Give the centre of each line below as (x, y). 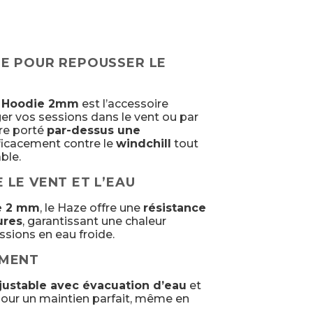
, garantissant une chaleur (94, 221)
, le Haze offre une (91, 208)
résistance (174, 208)
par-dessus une (93, 130)
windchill (143, 143)
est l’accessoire (123, 103)
